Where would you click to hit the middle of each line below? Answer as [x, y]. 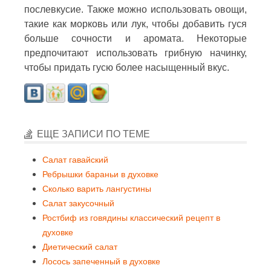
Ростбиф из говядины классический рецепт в [131, 217]
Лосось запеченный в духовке [101, 261]
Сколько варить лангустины [97, 188]
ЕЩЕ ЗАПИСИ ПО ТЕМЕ [93, 134]
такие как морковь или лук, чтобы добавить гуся [135, 24]
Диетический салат [80, 247]
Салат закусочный [78, 203]
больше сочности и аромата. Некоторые [135, 38]
